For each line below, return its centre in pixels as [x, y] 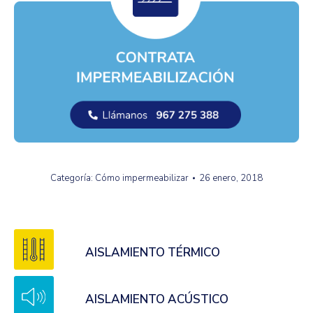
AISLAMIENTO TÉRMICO [153, 252]
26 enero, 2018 [231, 178]
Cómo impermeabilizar [142, 178]
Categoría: [73, 178]
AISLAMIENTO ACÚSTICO [157, 300]
